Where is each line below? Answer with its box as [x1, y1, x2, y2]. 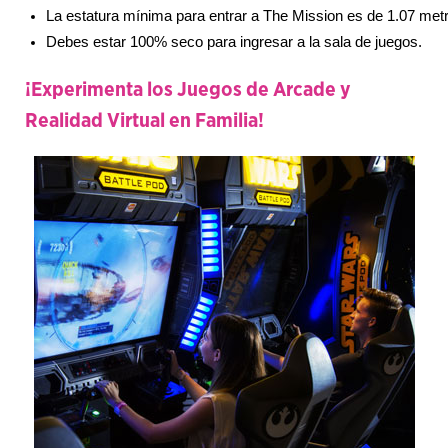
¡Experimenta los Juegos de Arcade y [25, 79, 351, 100]
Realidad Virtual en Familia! [25, 110, 264, 131]
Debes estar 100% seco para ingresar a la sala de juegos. [46, 33, 422, 50]
